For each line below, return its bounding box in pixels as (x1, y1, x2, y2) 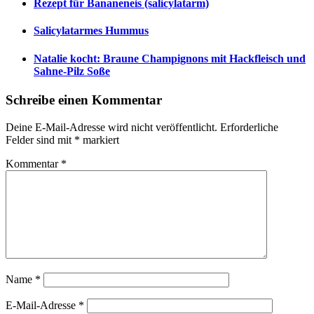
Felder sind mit (6, 133, 74, 146)
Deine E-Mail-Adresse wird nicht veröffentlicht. (6, 121, 217, 133)
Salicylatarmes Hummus (34, 25, 149, 37)
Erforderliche (220, 121, 278, 133)
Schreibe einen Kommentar (6, 92, 162, 107)
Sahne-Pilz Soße (34, 64, 110, 77)
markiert (80, 133, 119, 146)
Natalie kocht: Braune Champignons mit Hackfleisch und (34, 52, 306, 64)
